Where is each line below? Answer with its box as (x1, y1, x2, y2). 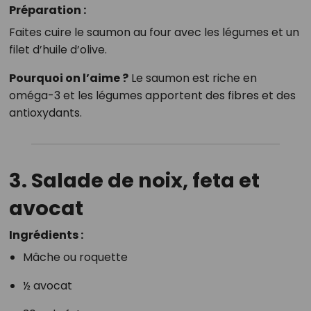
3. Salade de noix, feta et (8, 167, 260, 195)
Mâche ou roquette (22, 249, 128, 266)
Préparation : (8, 2, 86, 19)
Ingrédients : (8, 227, 83, 244)
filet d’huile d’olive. (8, 42, 107, 58)
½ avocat (22, 278, 72, 294)
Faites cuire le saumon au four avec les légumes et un (8, 24, 299, 41)
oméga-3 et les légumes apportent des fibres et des (8, 87, 296, 104)
